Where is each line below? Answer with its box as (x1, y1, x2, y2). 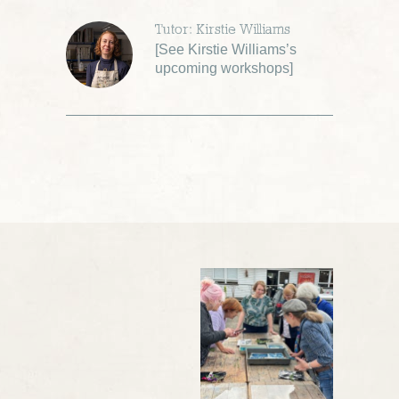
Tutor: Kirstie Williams (155, 23, 290, 37)
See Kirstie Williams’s (159, 42, 297, 57)
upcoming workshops (155, 61, 289, 76)
